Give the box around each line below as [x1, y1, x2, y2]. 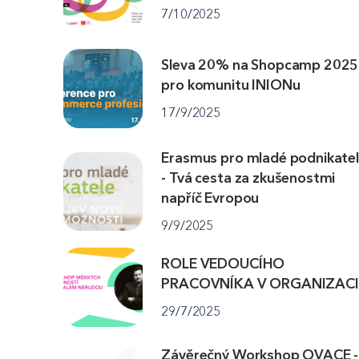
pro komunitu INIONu [161, 76, 301, 95]
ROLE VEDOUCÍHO [161, 254, 285, 272]
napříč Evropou [161, 189, 260, 208]
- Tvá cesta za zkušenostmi [161, 169, 336, 188]
